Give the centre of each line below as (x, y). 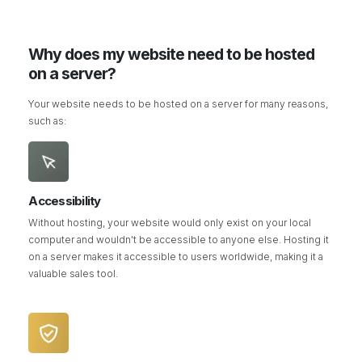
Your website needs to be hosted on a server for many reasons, (179, 103)
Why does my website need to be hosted (172, 54)
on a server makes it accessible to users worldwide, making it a (176, 257)
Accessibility (65, 200)
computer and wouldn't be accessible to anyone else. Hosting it (179, 240)
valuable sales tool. (74, 274)
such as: (48, 120)
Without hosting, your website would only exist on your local (170, 223)
